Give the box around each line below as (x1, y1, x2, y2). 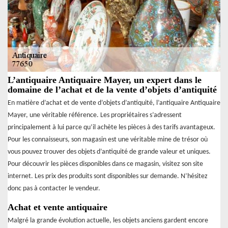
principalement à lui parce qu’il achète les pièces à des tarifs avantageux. (8, 123, 215, 131)
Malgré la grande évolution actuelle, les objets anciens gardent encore (8, 216, 208, 224)
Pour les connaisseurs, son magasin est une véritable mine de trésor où (8, 135, 208, 144)
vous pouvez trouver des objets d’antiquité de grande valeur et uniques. (8, 148, 211, 156)
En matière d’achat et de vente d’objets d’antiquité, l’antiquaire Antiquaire (8, 99, 220, 107)
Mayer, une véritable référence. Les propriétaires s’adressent (8, 111, 182, 119)
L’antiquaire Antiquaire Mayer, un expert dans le (8, 74, 202, 85)
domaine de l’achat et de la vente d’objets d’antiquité (8, 84, 217, 95)
